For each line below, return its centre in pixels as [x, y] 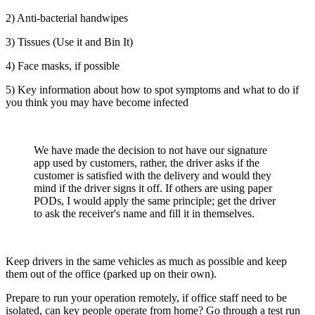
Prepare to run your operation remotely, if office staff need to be [146, 297]
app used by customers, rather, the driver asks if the [147, 162]
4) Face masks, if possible [63, 65]
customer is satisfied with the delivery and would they [153, 175]
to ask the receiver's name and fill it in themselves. [144, 213]
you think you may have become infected [97, 102]
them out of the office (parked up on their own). [111, 274]
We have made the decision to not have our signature [150, 150]
